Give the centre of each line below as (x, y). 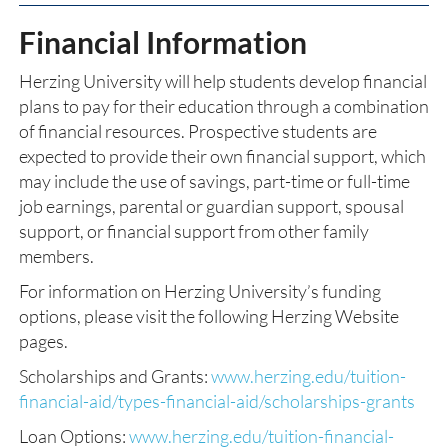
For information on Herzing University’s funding (200, 291)
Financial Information (163, 42)
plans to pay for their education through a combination (224, 106)
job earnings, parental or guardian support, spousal (211, 206)
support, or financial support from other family (194, 231)
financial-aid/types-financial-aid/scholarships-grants (217, 401)
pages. (43, 341)
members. (56, 256)
